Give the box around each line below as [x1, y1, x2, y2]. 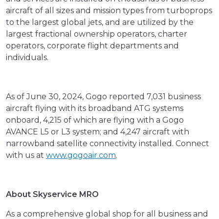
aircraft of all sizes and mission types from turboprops [6, 6, 212, 16]
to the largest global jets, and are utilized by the [6, 18, 194, 27]
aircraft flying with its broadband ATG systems [6, 104, 183, 113]
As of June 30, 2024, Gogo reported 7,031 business [6, 92, 201, 102]
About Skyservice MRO [6, 190, 99, 199]
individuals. [6, 53, 48, 63]
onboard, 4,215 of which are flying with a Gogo [6, 115, 184, 125]
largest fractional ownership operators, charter [6, 29, 187, 39]
